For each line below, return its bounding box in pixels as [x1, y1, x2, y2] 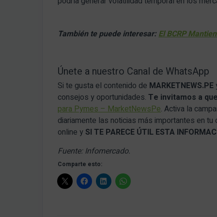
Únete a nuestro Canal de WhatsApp [58, 64, 210, 79]
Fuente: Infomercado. [58, 145, 131, 157]
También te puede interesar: [58, 28, 159, 40]
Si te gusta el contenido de [58, 80, 150, 92]
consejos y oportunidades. [58, 92, 149, 104]
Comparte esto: [58, 160, 103, 169]
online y [58, 126, 86, 139]
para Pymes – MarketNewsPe [58, 103, 161, 115]
